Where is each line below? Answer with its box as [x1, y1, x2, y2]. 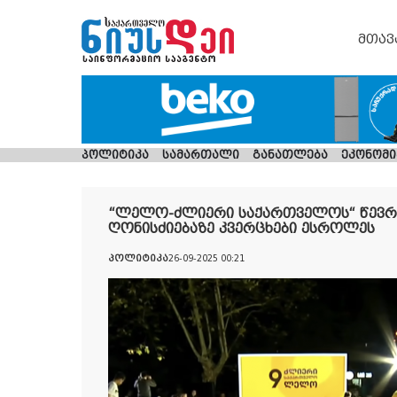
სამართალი [162, 149, 240, 162]
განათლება [253, 149, 329, 162]
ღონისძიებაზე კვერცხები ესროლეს [108, 221, 375, 237]
